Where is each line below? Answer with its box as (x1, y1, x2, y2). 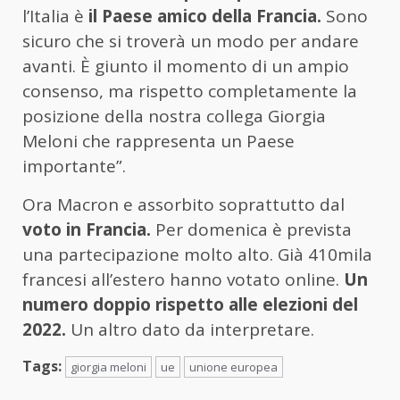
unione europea (189, 358, 278, 375)
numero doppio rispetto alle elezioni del (22, 292, 358, 316)
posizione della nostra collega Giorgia (22, 104, 326, 128)
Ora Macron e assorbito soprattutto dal (22, 192, 345, 216)
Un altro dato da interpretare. (66, 317, 314, 341)
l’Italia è (22, 4, 88, 28)
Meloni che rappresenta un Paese (22, 129, 295, 153)
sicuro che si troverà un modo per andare (22, 29, 359, 53)
